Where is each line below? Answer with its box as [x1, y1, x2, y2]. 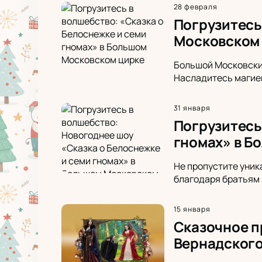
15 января [173, 204, 211, 214]
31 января [173, 102, 211, 113]
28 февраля [173, 1, 218, 12]
